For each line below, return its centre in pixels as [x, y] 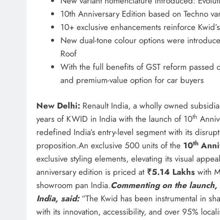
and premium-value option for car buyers [132, 80]
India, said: [58, 199]
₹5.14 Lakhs [171, 172]
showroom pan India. [73, 185]
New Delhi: [58, 106]
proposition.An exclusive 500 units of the [110, 146]
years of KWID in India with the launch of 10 [114, 119]
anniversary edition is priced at [92, 172]
